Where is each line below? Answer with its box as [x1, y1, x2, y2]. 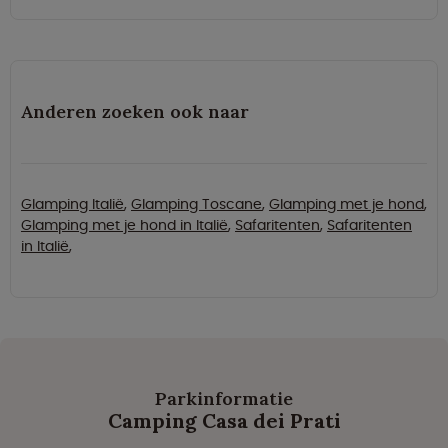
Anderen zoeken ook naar [21, 100, 249, 124]
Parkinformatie [155, 387, 293, 411]
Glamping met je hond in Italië [21, 215, 228, 236]
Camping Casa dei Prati [107, 408, 341, 434]
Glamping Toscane [131, 194, 262, 215]
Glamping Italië [21, 194, 124, 215]
